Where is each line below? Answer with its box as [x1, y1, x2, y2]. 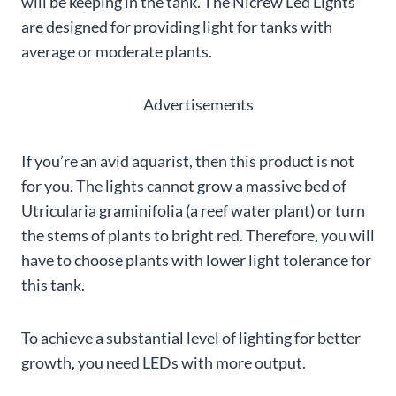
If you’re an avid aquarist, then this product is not [21, 150, 354, 171]
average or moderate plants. [21, 41, 212, 61]
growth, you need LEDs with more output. [21, 352, 306, 372]
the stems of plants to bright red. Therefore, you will [21, 225, 375, 245]
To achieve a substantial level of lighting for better [21, 327, 361, 347]
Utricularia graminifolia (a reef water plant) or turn [21, 200, 365, 220]
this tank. [21, 274, 85, 294]
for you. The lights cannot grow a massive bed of [21, 175, 346, 195]
